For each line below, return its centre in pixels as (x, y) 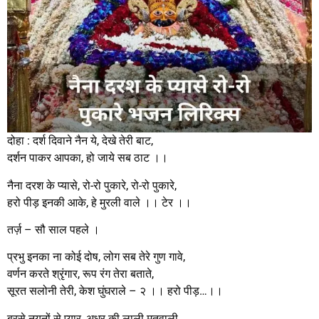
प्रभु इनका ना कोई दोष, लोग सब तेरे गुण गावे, (96, 257)
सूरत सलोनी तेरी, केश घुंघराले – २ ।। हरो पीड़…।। (115, 291)
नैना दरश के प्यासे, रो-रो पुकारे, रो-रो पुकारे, (92, 185)
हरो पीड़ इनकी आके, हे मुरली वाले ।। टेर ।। (99, 202)
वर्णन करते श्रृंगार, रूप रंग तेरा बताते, (80, 274)
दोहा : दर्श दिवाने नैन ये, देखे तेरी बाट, (80, 141)
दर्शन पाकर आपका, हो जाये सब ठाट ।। (88, 158)
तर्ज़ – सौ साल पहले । (53, 230)
